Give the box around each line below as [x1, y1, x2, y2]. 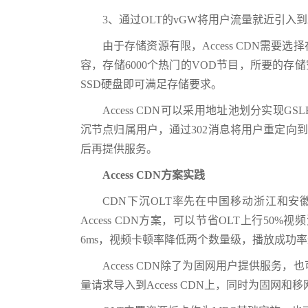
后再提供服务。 [80, 143, 157, 155]
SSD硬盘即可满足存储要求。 [80, 78, 222, 90]
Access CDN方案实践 [102, 169, 205, 181]
